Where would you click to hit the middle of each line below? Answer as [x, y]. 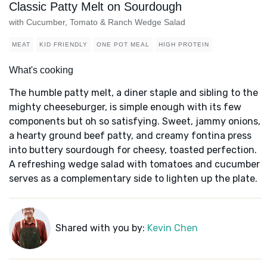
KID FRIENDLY [63, 45]
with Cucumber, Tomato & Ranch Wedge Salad [97, 22]
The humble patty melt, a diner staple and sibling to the [133, 93]
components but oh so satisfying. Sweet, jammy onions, [135, 122]
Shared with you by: [101, 228]
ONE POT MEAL [123, 45]
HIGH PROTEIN [184, 45]
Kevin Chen [172, 228]
